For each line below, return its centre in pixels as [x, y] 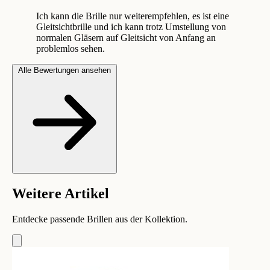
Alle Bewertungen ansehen [64, 70]
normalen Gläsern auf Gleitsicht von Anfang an [126, 37]
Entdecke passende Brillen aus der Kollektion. [100, 219]
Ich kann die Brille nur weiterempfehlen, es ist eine [133, 16]
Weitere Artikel [61, 193]
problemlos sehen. [71, 48]
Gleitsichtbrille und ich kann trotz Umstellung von [131, 27]
